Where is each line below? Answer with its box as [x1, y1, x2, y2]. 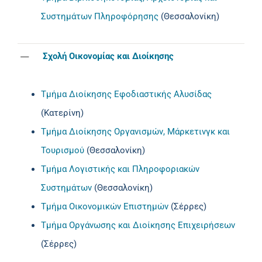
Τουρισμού [41, 144, 84, 156]
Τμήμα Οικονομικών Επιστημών [41, 201, 168, 212]
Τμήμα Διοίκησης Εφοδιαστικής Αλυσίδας [41, 88, 212, 99]
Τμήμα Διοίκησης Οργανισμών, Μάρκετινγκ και [41, 126, 230, 137]
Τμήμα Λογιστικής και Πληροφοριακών [41, 163, 199, 174]
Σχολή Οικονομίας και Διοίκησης [43, 51, 174, 62]
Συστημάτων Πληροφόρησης [41, 11, 158, 22]
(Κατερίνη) [41, 107, 84, 118]
